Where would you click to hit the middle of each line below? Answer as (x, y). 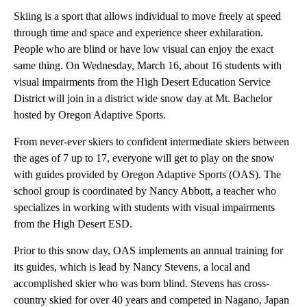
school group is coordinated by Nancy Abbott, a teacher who (145, 191)
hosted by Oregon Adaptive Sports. (90, 115)
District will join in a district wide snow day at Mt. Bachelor (143, 99)
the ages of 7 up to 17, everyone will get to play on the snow (144, 158)
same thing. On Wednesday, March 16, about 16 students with (148, 66)
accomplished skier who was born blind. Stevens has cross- (142, 284)
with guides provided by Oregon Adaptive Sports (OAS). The (147, 175)
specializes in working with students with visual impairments (144, 208)
